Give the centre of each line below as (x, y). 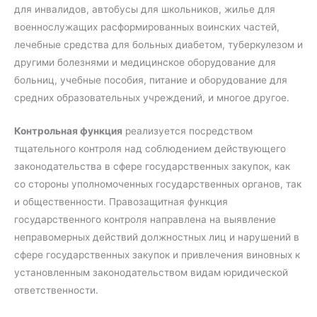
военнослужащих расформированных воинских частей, (147, 27)
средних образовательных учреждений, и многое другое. (152, 97)
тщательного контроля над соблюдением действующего (150, 148)
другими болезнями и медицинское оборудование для (145, 62)
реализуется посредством (188, 131)
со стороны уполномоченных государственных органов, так (158, 184)
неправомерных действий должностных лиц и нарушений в (157, 237)
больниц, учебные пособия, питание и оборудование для (151, 80)
